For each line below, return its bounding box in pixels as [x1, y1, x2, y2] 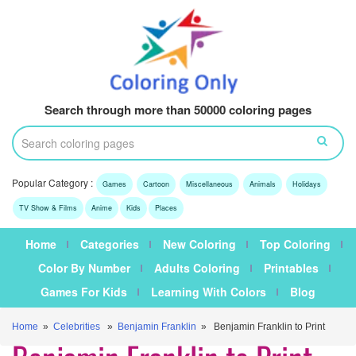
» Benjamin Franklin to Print [196, 321, 325, 333]
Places [155, 203, 177, 214]
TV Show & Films [19, 203, 77, 214]
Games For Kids [41, 284, 127, 300]
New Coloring [163, 236, 236, 253]
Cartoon [143, 179, 169, 190]
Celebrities [53, 321, 100, 333]
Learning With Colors [151, 284, 266, 300]
